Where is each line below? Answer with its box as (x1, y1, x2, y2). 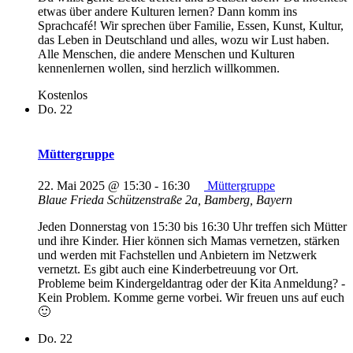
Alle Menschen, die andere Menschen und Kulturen (38, 46, 295, 61)
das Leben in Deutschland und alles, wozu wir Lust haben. (38, 32, 329, 46)
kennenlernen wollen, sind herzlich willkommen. (38, 61, 283, 75)
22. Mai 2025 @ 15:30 (38, 178, 151, 192)
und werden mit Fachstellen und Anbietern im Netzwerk (38, 247, 317, 262)
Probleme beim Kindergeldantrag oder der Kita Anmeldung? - (38, 276, 345, 290)
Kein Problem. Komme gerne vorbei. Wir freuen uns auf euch (38, 290, 344, 304)
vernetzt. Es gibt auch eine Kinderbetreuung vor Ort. (38, 262, 299, 276)
